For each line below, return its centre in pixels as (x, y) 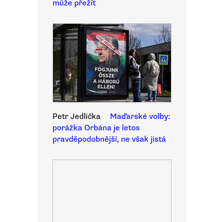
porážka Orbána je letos (96, 128)
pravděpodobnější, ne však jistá (109, 139)
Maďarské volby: (140, 116)
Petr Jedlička (77, 116)
